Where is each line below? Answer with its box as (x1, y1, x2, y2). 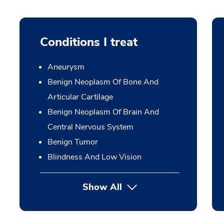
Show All (82, 181, 122, 193)
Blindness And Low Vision (47, 151, 141, 162)
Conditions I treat (39, 34, 137, 50)
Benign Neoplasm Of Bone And (47, 76, 158, 87)
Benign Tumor (47, 136, 98, 147)
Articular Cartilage (47, 91, 113, 102)
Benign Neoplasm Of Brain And (47, 106, 159, 117)
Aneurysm (47, 61, 84, 72)
